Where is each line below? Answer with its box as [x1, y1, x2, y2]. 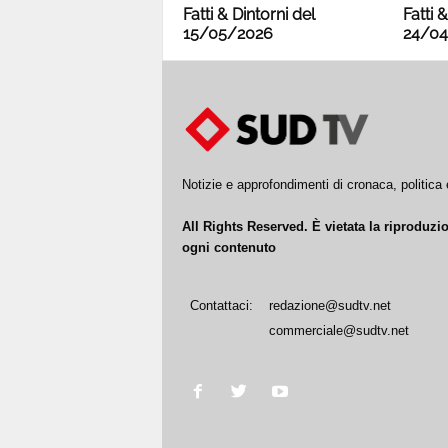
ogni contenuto [181, 240, 276, 255]
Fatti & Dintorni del [182, 5, 315, 24]
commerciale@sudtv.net [268, 323, 409, 338]
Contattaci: [189, 298, 253, 313]
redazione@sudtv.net [268, 298, 391, 313]
